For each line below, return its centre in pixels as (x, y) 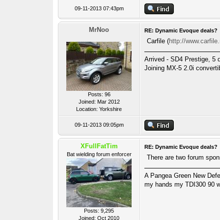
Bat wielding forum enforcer (99, 154)
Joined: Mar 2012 (99, 102)
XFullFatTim (99, 146)
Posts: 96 (99, 94)
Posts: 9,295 (99, 211)
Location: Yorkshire (99, 109)
